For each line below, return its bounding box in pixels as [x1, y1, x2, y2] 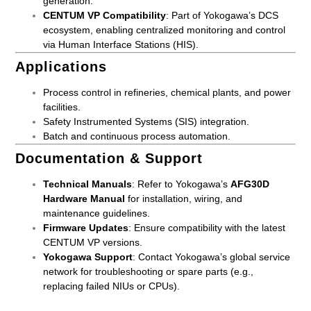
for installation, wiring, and [125, 192, 243, 204]
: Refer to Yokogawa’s [132, 178, 231, 190]
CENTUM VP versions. [43, 236, 143, 248]
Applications [15, 58, 108, 74]
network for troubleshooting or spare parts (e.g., [43, 265, 254, 277]
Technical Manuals [43, 178, 133, 190]
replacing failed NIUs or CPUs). [43, 280, 180, 292]
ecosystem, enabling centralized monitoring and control [43, 24, 286, 35]
